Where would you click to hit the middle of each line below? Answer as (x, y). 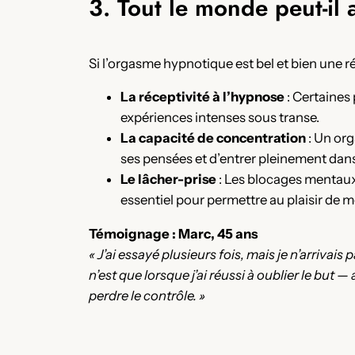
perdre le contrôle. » (147, 296)
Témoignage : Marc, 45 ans (173, 234)
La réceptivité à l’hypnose (202, 97)
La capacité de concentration (213, 138)
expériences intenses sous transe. (220, 118)
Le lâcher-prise (168, 179)
